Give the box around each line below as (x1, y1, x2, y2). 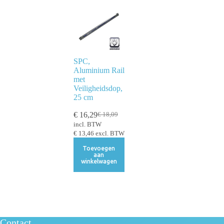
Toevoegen (82, 144, 115, 151)
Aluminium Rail (73, 65, 124, 74)
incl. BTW (73, 120, 101, 128)
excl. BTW (93, 129, 124, 137)
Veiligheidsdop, (73, 83, 122, 92)
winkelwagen (80, 157, 117, 164)
